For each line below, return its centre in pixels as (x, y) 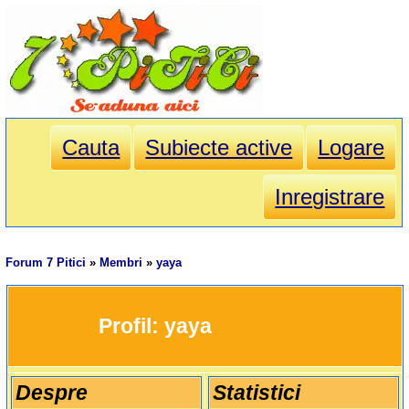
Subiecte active (219, 148)
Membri (121, 263)
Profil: (131, 326)
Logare (351, 148)
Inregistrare (330, 197)
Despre (51, 393)
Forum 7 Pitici (46, 263)
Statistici (256, 393)
